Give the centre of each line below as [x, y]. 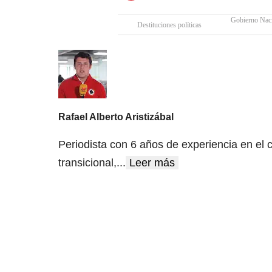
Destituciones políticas [169, 25]
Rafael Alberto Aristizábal [116, 117]
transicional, [87, 162]
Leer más [152, 162]
